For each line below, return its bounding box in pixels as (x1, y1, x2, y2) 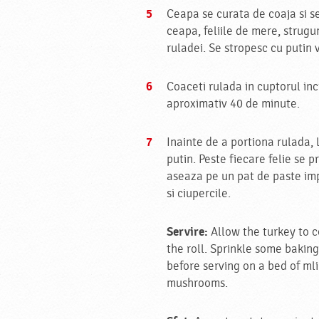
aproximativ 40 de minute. (167, 97, 300, 111)
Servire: (167, 224, 208, 239)
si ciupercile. (167, 187, 231, 201)
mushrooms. (167, 276, 228, 291)
